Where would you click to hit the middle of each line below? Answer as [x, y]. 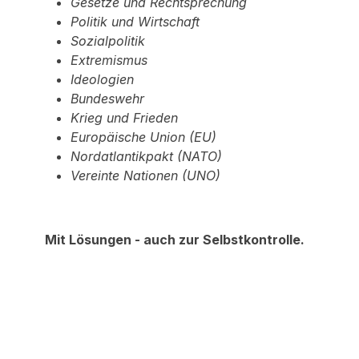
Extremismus [109, 60]
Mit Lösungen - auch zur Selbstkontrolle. [175, 240]
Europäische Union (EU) [143, 137]
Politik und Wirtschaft [135, 22]
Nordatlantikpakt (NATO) [146, 156]
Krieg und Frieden [124, 118]
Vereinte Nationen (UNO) [145, 175]
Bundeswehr [107, 99]
